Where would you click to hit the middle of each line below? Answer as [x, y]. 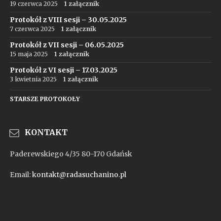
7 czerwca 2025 [32, 29]
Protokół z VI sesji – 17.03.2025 [64, 70]
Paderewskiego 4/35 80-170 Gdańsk [71, 154]
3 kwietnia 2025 [33, 79]
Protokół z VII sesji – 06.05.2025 [67, 45]
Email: [21, 175]
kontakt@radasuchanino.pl [79, 175]
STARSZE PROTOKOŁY [45, 99]
